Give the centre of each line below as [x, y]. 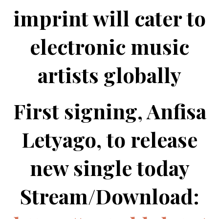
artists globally [109, 75]
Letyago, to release [109, 140]
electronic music [109, 47]
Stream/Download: [109, 196]
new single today [109, 168]
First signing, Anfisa [109, 111]
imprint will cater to [109, 18]
